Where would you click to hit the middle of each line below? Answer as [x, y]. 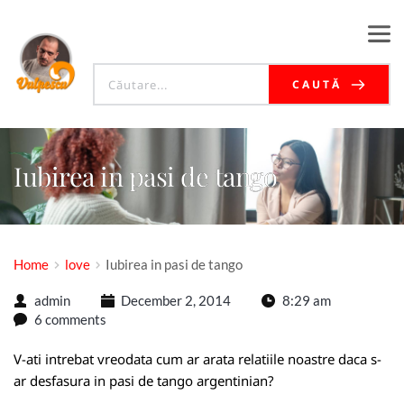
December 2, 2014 [176, 300]
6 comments [70, 319]
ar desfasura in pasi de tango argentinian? [144, 381]
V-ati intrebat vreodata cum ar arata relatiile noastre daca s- [197, 359]
